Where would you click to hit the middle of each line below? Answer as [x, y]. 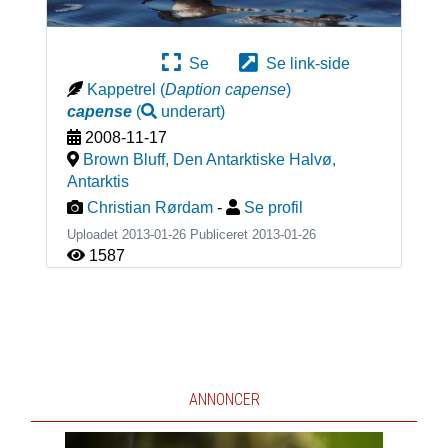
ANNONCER [224, 399]
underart [190, 111]
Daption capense [225, 89]
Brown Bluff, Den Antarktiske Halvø [207, 159]
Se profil [273, 207]
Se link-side [304, 63]
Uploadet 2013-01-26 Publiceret [159, 234]
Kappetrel [121, 89]
